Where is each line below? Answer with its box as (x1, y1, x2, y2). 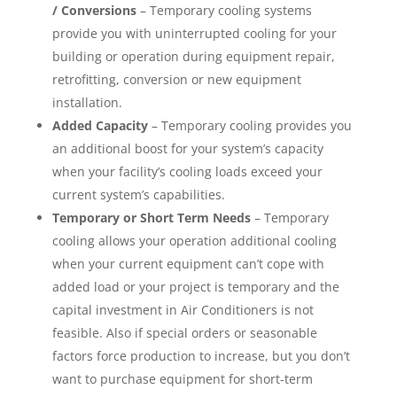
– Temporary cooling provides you (147, 116, 352, 134)
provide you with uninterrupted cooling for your (51, 24, 337, 42)
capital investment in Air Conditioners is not (51, 300, 314, 318)
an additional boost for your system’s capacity (51, 139, 323, 157)
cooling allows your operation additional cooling (51, 231, 337, 249)
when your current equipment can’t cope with (51, 254, 324, 272)
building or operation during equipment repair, (51, 47, 335, 65)
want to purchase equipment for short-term (51, 370, 313, 387)
